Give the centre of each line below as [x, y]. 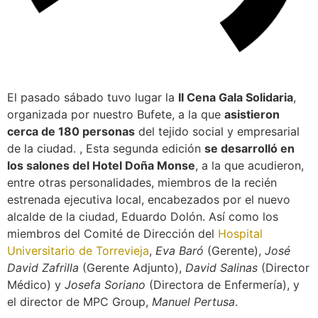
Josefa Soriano [103, 284]
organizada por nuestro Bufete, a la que [116, 114]
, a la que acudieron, [250, 165]
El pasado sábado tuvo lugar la [93, 97]
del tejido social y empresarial [217, 131]
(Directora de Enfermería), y [223, 284]
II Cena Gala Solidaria [236, 97]
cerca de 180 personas [71, 131]
